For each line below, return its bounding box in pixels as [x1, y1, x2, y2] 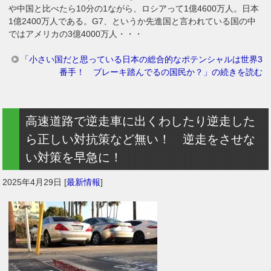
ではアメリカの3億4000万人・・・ [8, 28, 143, 39]
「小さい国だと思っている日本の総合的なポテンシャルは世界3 [20, 54, 263, 64]
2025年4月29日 [2, 177, 62, 187]
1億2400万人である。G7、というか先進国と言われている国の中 [8, 16, 256, 26]
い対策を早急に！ [25, 150, 123, 164]
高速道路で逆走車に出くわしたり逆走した [25, 114, 256, 128]
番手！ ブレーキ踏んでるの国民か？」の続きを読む [59, 67, 263, 77]
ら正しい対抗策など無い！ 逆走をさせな [25, 132, 256, 146]
